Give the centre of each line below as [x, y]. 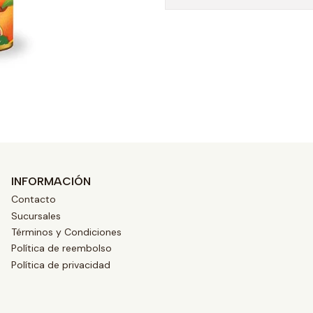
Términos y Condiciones [66, 232]
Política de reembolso [61, 248]
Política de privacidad [61, 264]
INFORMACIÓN [51, 181]
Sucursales [36, 216]
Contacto [34, 199]
